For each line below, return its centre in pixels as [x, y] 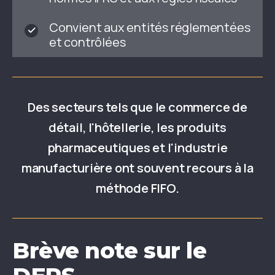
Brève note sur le [110, 251]
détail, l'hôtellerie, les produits [137, 128]
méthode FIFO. [137, 188]
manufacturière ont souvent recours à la [137, 168]
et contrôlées [87, 42]
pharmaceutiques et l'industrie [137, 148]
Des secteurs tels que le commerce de [137, 107]
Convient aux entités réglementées [150, 28]
